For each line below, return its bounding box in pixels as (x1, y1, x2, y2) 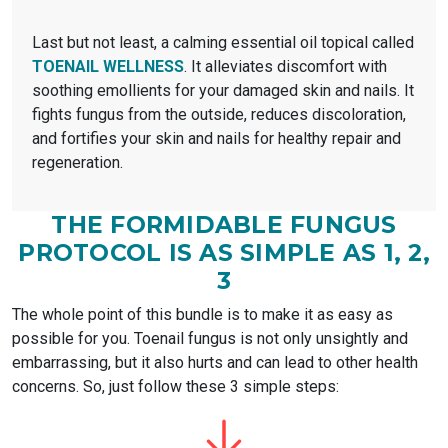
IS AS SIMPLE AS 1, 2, (161, 237, 430, 267)
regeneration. (32, 152, 123, 172)
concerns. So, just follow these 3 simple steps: (12, 376, 339, 396)
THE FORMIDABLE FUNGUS (51, 209, 397, 239)
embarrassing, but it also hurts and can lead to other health (12, 352, 418, 372)
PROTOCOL (18, 237, 162, 267)
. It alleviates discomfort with (184, 56, 387, 76)
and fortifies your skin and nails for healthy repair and (32, 128, 401, 148)
